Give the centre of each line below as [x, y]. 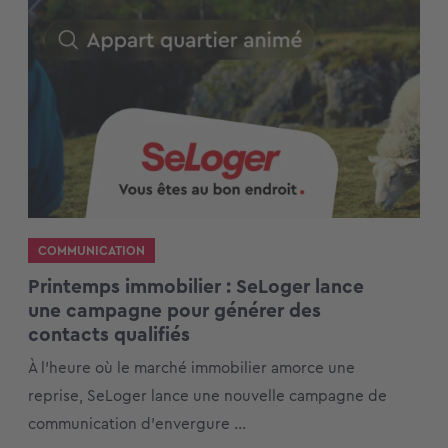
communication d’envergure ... [136, 423]
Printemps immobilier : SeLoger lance [195, 286]
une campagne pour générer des [174, 310]
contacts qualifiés [108, 334]
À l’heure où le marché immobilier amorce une [191, 367]
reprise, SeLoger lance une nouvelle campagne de [207, 395]
